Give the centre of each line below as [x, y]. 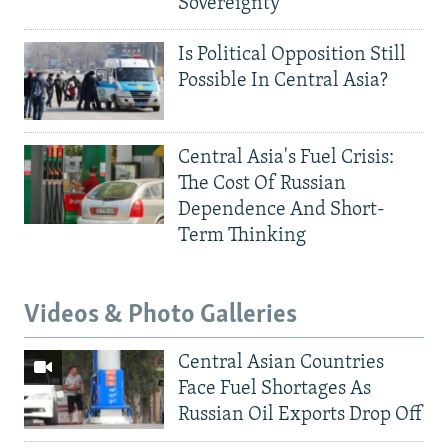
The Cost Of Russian [262, 184]
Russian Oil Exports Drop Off [300, 414]
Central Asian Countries [281, 362]
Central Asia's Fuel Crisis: [286, 158]
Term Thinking [242, 236]
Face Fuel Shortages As [274, 388]
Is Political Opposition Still [292, 54]
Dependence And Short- [281, 210]
